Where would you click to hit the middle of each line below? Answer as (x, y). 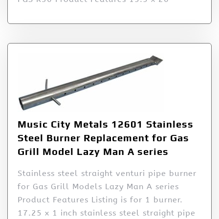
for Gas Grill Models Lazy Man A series (98, 187)
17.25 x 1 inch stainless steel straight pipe (107, 213)
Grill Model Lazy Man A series (93, 152)
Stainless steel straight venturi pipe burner (107, 174)
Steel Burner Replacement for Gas (103, 138)
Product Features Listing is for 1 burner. (100, 200)
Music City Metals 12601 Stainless (106, 124)
